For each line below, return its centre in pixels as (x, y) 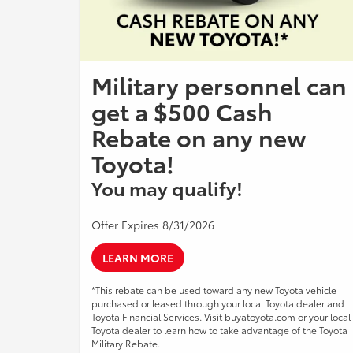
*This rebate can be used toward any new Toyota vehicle (214, 289)
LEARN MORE (138, 257)
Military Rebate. (126, 343)
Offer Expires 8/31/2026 (153, 224)
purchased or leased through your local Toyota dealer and (218, 303)
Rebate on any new (199, 136)
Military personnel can (219, 84)
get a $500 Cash (182, 110)
